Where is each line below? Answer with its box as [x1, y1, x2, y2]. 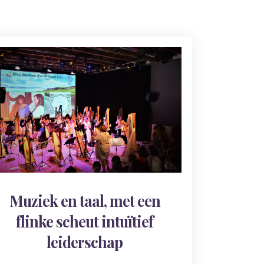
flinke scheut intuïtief [16, 212, 153, 232]
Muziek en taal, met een [9, 191, 160, 211]
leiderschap [47, 232, 123, 252]
